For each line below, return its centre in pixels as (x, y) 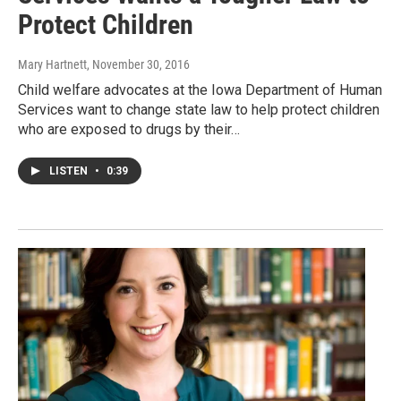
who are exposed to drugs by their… (129, 129)
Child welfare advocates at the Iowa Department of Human (200, 90)
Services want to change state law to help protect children (199, 109)
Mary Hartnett (52, 64)
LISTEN (70, 171)
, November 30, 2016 (138, 64)
